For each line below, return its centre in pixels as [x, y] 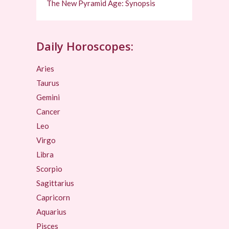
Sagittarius [55, 183]
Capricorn [53, 198]
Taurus [48, 83]
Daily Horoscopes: [85, 46]
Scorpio [50, 169]
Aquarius [52, 212]
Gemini [48, 97]
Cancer [49, 112]
